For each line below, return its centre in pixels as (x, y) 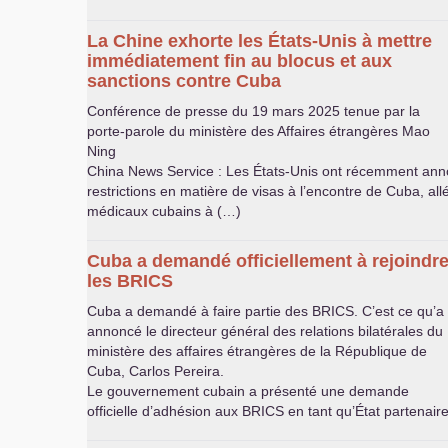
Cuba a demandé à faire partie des (199, 311)
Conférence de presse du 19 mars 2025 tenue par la (253, 111)
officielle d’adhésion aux (164, 411)
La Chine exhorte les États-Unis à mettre (259, 41)
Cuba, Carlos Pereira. (155, 371)
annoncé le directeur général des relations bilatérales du (265, 331)
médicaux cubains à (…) (164, 211)
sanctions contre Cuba (184, 81)
